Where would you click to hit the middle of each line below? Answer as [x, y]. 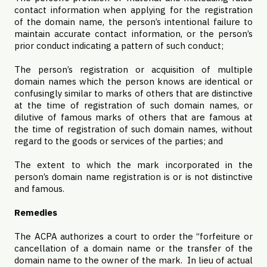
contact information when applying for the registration [133, 10]
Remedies [36, 212]
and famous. [39, 189]
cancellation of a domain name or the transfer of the [133, 248]
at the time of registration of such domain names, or [133, 105]
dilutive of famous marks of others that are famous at [133, 117]
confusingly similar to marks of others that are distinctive [133, 93]
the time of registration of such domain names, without [133, 129]
